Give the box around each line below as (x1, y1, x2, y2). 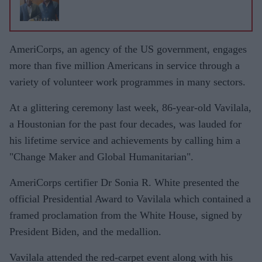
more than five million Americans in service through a (9, 59, 240, 71)
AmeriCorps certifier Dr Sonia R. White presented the (9, 176, 239, 188)
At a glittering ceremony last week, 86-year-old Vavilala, (9, 101, 251, 113)
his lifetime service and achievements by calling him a (9, 134, 240, 146)
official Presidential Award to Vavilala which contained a (9, 192, 251, 205)
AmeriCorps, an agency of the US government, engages (9, 43, 247, 55)
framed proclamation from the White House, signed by (9, 209, 242, 221)
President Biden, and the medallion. (9, 225, 161, 237)
